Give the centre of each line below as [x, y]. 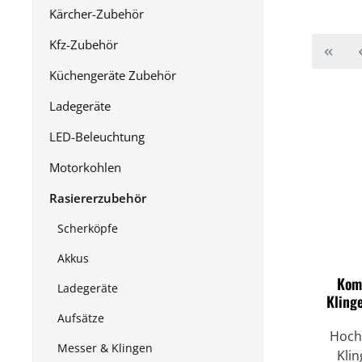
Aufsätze [81, 318]
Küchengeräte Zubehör [113, 75]
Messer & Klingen [105, 347]
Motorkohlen [85, 167]
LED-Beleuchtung [97, 136]
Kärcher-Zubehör [97, 13]
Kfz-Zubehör [84, 44]
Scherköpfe [88, 228]
